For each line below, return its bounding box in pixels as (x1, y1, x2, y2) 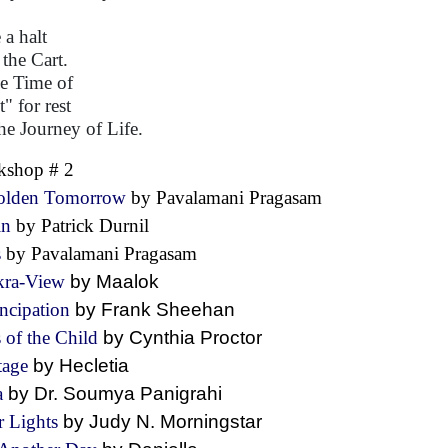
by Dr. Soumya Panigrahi (8, 383, 237, 404)
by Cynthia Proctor (103, 327, 277, 348)
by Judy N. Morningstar (63, 411, 277, 432)
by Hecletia (33, 355, 149, 376)
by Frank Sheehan (75, 299, 250, 320)
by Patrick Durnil (16, 215, 164, 236)
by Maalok (70, 271, 179, 292)
